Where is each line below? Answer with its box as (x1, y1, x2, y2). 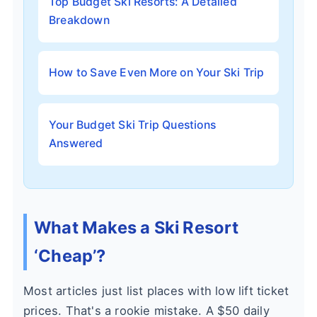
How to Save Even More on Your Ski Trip (49, 66, 265, 79)
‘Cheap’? (34, 246, 106, 266)
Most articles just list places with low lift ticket (23, 284, 289, 298)
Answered (49, 137, 103, 150)
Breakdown (49, 13, 110, 27)
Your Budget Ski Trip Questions (49, 118, 216, 132)
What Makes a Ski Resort (34, 217, 239, 238)
